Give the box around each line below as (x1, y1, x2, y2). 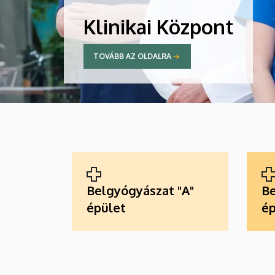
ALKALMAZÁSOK (72, 152, 171, 169)
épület (87, 199, 126, 215)
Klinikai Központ (83, 14, 233, 39)
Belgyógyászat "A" (87, 182, 194, 198)
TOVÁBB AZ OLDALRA (93, 52, 171, 61)
